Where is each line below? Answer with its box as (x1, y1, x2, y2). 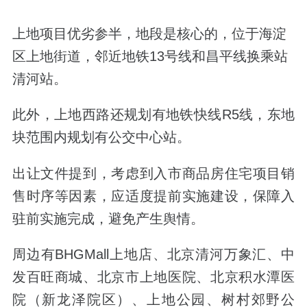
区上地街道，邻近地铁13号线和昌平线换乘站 (12, 49, 288, 64)
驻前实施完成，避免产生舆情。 (12, 210, 204, 226)
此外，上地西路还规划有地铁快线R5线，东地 (12, 107, 295, 123)
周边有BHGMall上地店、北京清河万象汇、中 (12, 246, 295, 262)
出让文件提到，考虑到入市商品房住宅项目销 (12, 165, 295, 181)
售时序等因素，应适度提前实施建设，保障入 (12, 188, 295, 204)
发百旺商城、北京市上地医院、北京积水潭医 (12, 269, 295, 284)
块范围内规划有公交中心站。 (12, 130, 191, 145)
